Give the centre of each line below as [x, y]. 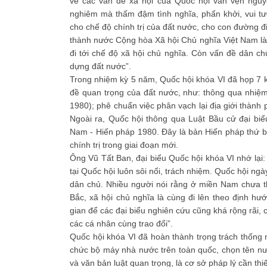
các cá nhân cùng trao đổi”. [121, 223]
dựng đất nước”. [100, 66]
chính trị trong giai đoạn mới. [124, 145]
